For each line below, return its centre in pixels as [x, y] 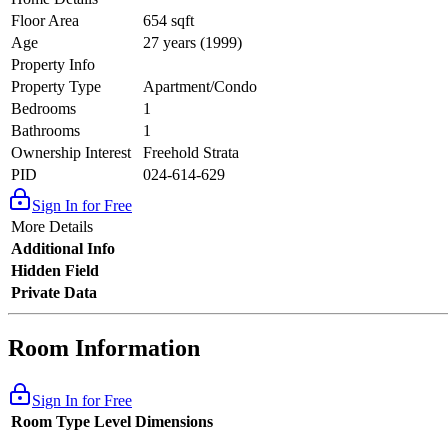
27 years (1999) [192, 43]
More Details [52, 227]
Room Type [50, 421]
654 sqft [168, 21]
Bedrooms [43, 109]
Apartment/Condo [200, 87]
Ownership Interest [71, 153]
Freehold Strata [191, 153]
